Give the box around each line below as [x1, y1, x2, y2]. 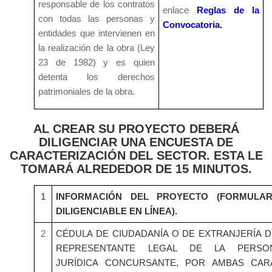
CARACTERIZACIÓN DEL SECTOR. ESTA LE [9, 149, 263, 163]
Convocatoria [163, 19, 220, 30]
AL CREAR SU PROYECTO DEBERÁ [33, 122, 239, 136]
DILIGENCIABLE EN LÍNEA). [56, 206, 177, 217]
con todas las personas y [38, 13, 155, 24]
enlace [163, 5, 197, 16]
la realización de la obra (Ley [38, 42, 155, 53]
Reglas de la [197, 5, 259, 16]
